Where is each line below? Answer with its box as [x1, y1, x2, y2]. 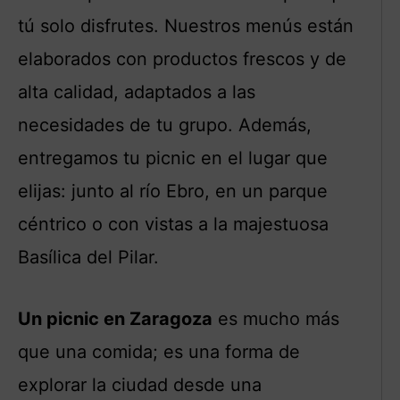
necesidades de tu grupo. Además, [18, 113, 312, 136]
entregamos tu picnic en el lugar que [18, 146, 328, 169]
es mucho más [212, 307, 339, 329]
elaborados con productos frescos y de [18, 47, 346, 70]
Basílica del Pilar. [18, 246, 159, 268]
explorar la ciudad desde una [18, 373, 262, 396]
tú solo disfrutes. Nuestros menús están [18, 14, 354, 37]
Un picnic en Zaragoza [18, 307, 212, 329]
